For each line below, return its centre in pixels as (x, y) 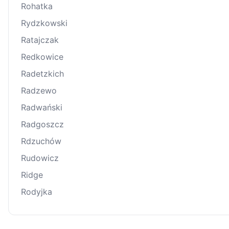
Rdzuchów (41, 141)
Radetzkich (42, 74)
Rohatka (37, 6)
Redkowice (42, 57)
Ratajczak (40, 40)
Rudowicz (40, 158)
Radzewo (39, 91)
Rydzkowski (44, 23)
